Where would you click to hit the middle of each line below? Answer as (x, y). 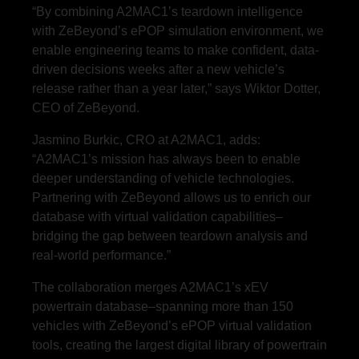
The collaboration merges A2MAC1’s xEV (150, 287)
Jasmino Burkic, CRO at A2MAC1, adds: (146, 139)
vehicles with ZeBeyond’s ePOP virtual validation (172, 325)
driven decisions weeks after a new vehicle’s (158, 69)
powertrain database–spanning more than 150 (163, 306)
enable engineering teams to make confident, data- (175, 50)
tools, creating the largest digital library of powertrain (179, 345)
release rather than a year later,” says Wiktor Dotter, (176, 88)
